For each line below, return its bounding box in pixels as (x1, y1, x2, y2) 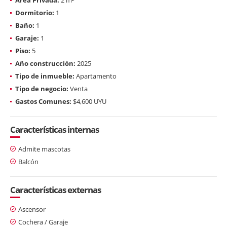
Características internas (10, 123, 99, 135)
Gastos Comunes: (15, 96, 71, 106)
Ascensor (18, 204, 46, 214)
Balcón (18, 157, 39, 166)
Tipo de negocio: (15, 84, 68, 93)
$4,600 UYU (71, 96, 106, 106)
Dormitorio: (15, 8, 54, 17)
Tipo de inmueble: (15, 71, 74, 81)
